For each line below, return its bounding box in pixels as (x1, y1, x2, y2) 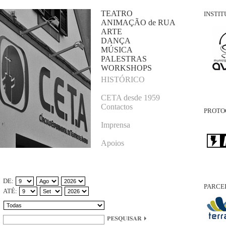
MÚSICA (101, 45, 133, 54)
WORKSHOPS (101, 64, 152, 72)
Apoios (101, 139, 124, 147)
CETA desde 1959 (101, 93, 160, 102)
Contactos (101, 102, 133, 111)
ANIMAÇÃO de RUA (101, 18, 176, 27)
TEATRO (101, 9, 133, 18)
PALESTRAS (101, 54, 147, 63)
